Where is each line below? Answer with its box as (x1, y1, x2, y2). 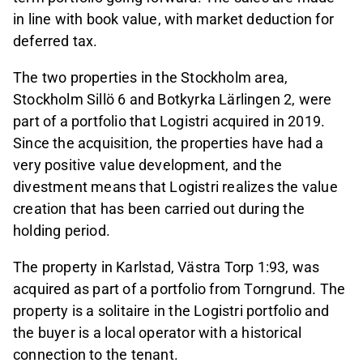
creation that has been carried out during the (13, 200, 305, 218)
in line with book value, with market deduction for (13, 11, 335, 28)
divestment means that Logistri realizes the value (13, 178, 338, 196)
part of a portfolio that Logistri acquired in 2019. (13, 113, 326, 130)
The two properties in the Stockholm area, (13, 69, 288, 87)
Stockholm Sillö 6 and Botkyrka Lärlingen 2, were (13, 91, 332, 109)
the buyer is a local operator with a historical (13, 324, 302, 342)
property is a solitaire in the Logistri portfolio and (13, 302, 330, 320)
